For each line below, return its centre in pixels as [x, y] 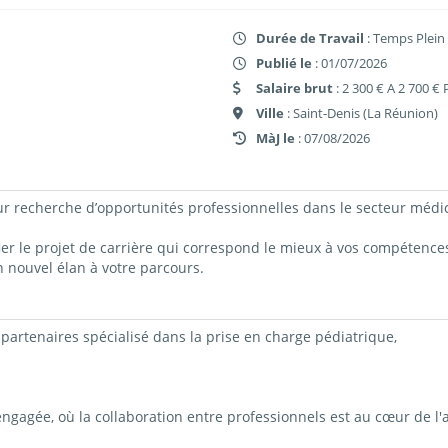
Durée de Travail [310, 37]
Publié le [284, 62]
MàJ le [276, 137]
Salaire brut [295, 87]
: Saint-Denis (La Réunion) [361, 112]
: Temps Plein [405, 37]
